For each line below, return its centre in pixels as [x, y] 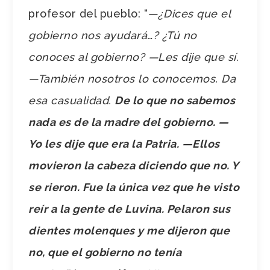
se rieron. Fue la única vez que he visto [134, 187]
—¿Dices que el [189, 13]
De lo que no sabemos [175, 100]
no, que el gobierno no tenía [105, 252]
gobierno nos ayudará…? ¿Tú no [113, 35]
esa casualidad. [72, 100]
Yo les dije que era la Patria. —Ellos [124, 143]
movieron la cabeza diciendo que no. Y [133, 165]
